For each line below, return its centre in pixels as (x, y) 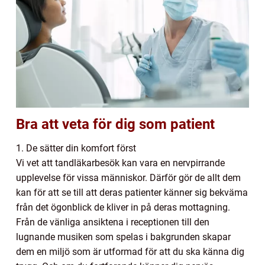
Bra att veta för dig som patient (115, 125)
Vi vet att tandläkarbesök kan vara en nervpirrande (120, 163)
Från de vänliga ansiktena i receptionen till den (113, 222)
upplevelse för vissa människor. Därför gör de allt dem (128, 178)
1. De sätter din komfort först (76, 148)
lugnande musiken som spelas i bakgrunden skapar (123, 237)
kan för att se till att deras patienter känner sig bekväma (132, 193)
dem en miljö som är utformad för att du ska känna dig (130, 252)
